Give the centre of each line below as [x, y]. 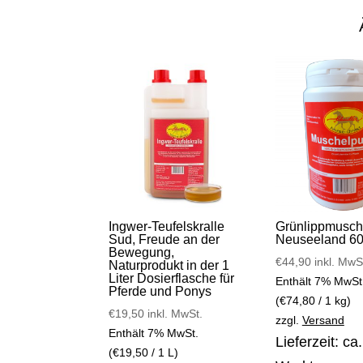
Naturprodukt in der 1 [169, 266]
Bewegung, [142, 253]
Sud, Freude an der [164, 240]
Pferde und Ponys [160, 292]
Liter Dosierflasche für [172, 279]
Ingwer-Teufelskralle [167, 227]
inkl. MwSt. [175, 314]
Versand [323, 320]
